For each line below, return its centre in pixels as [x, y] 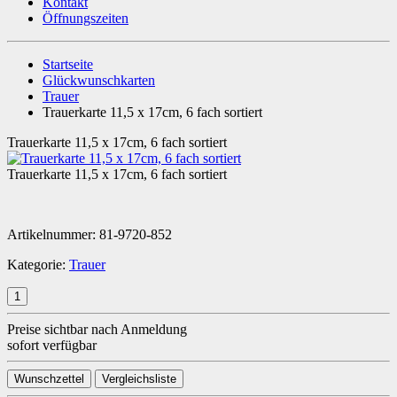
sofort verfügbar [52, 345]
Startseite [68, 64]
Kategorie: [38, 264]
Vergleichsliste [139, 378]
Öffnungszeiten [86, 18]
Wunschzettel [49, 378]
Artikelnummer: [53, 234]
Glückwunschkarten [99, 80]
